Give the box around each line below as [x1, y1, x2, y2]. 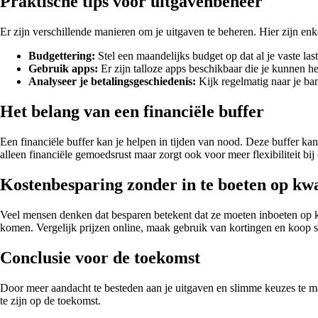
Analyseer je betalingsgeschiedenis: [28, 75, 196, 88]
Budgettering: [28, 50, 95, 62]
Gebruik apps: [28, 62, 98, 75]
